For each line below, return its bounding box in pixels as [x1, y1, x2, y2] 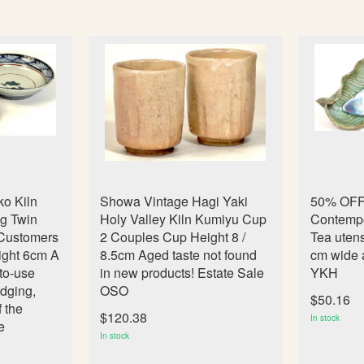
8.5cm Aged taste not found [100, 245, 258, 265]
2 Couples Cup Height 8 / [100, 227, 246, 247]
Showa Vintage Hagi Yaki [100, 192, 249, 211]
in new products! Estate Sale [100, 263, 265, 283]
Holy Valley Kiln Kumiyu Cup [100, 210, 267, 229]
